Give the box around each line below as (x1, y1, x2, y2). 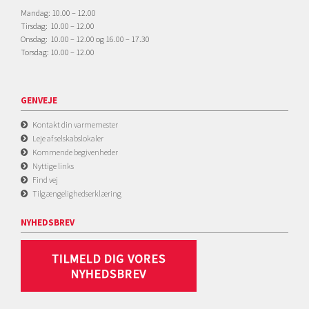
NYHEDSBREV (21, 217, 74, 228)
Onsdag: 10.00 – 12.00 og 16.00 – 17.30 (21, 34, 150, 44)
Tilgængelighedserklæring (32, 188, 121, 199)
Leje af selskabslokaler (32, 133, 103, 143)
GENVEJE (21, 94, 57, 106)
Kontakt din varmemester (32, 119, 118, 130)
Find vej (32, 175, 58, 185)
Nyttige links (32, 161, 74, 171)
